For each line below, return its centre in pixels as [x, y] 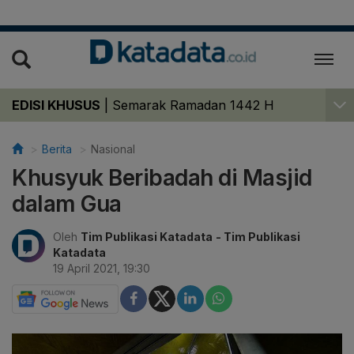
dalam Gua [67, 203]
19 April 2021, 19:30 [102, 268]
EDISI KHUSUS [56, 105]
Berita [57, 149]
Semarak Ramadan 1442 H [193, 105]
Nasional [113, 149]
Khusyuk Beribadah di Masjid [162, 177]
